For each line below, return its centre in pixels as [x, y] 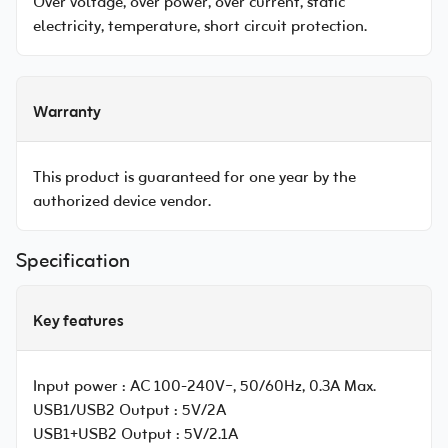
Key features [78, 322]
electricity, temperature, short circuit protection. [200, 27]
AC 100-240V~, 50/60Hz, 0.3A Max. [253, 387]
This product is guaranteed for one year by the [194, 178]
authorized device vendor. [122, 202]
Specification [73, 262]
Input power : [79, 387]
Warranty [67, 113]
